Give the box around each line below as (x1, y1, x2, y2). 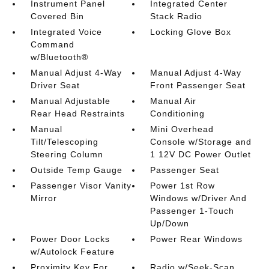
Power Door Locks (30, 234, 110, 244)
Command (30, 40, 74, 49)
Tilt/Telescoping (30, 137, 98, 147)
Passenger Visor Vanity (30, 181, 131, 190)
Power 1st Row (150, 181, 216, 190)
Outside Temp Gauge (30, 165, 122, 175)
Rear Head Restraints (30, 109, 125, 118)
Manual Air (150, 96, 197, 106)
